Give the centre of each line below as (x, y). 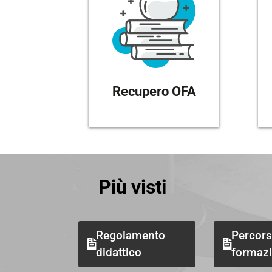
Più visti (133, 187)
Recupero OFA (154, 91)
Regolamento (131, 235)
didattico (119, 252)
